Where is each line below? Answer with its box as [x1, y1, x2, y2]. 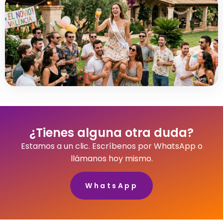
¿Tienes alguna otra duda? [29, 124, 194, 141]
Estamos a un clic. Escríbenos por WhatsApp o [20, 140, 203, 152]
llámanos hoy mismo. [70, 152, 153, 164]
